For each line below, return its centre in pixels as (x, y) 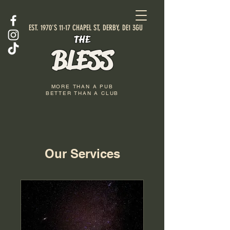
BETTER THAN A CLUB (82, 93)
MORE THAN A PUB (82, 87)
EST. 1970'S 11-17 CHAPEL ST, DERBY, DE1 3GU (86, 28)
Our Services (82, 154)
